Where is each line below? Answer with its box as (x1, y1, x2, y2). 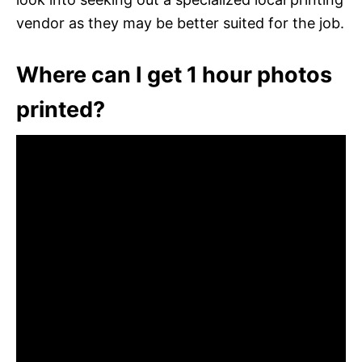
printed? (16, 95, 105, 123)
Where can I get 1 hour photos (16, 61, 332, 88)
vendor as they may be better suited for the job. (16, 14, 344, 32)
